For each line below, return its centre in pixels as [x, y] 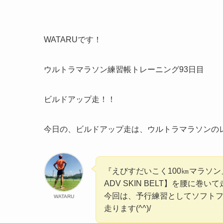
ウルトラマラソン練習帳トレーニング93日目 [124, 70]
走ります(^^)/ [127, 209]
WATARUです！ [73, 40]
